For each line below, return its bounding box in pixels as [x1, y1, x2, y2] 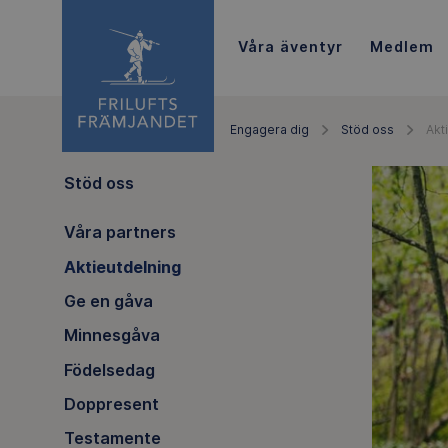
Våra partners [63, 222, 176, 243]
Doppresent [63, 394, 159, 415]
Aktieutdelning [63, 256, 181, 277]
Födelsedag [63, 359, 155, 380]
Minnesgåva [63, 325, 160, 346]
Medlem [369, 37, 434, 55]
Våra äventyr [237, 37, 343, 55]
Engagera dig [230, 122, 309, 137]
